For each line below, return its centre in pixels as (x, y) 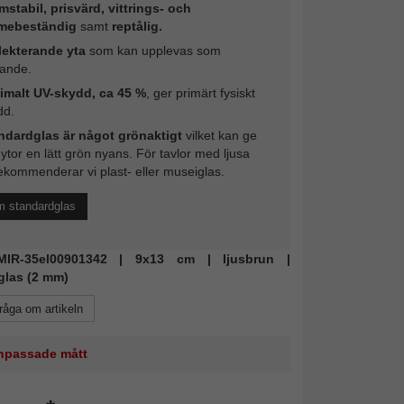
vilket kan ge (219, 135)
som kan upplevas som (153, 50)
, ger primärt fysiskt (200, 92)
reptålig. (137, 26)
